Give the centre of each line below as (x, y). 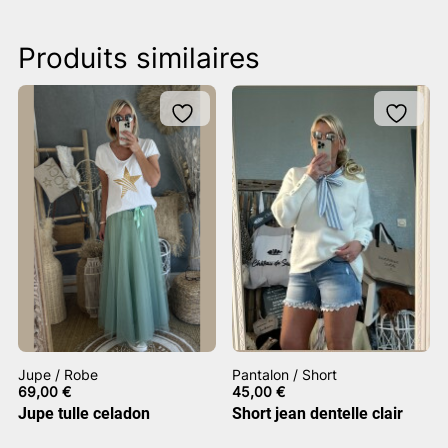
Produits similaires (139, 58)
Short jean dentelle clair (318, 414)
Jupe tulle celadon (84, 414)
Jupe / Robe (58, 375)
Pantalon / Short (285, 375)
